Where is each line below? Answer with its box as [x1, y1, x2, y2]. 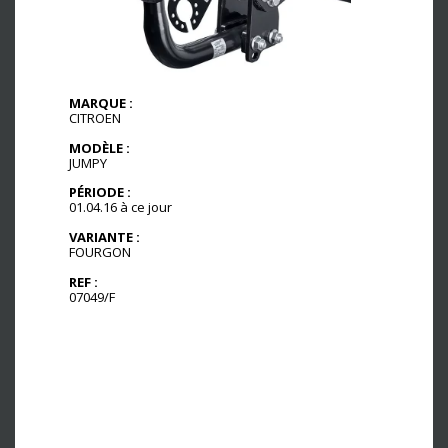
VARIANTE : [69, 228, 140, 247]
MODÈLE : [69, 138, 130, 157]
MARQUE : [69, 93, 133, 112]
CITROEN [69, 108, 121, 127]
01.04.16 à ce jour [69, 198, 172, 217]
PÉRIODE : [69, 183, 131, 202]
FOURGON [69, 243, 131, 262]
